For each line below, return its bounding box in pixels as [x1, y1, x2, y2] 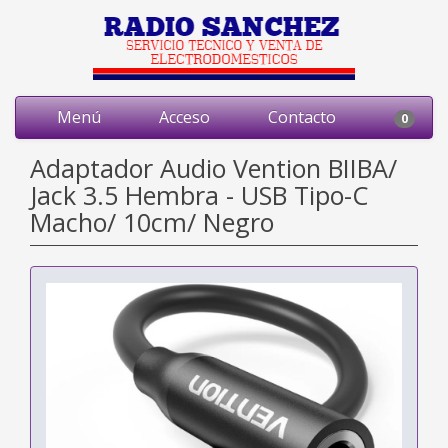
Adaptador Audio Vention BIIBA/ [30, 151, 397, 185]
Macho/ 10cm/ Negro [30, 205, 274, 239]
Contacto [264, 106, 336, 128]
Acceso [155, 106, 210, 128]
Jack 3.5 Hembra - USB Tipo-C [30, 178, 368, 212]
